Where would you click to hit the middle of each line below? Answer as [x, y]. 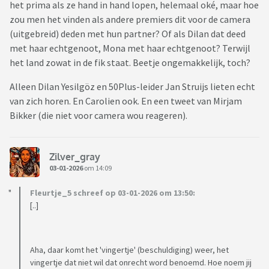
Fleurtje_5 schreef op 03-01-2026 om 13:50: [113, 193]
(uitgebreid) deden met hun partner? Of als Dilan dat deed [128, 34]
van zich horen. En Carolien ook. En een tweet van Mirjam [126, 101]
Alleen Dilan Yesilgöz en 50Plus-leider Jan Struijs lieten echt [132, 87]
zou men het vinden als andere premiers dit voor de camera [130, 20]
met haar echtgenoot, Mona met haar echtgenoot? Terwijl [130, 48]
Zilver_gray [75, 156]
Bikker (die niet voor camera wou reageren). [98, 116]
